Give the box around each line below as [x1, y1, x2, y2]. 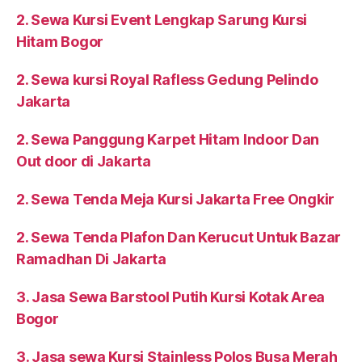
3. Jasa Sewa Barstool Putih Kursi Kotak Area [16, 288, 326, 306]
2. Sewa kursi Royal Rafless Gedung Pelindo [16, 71, 318, 89]
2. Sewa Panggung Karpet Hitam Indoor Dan [16, 131, 320, 149]
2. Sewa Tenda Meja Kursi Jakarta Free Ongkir [16, 191, 335, 208]
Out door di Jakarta [16, 153, 151, 170]
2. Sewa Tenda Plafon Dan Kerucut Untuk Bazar [16, 229, 342, 246]
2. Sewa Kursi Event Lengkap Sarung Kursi [16, 11, 308, 29]
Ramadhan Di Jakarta [16, 250, 166, 268]
